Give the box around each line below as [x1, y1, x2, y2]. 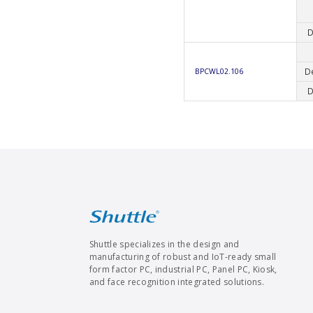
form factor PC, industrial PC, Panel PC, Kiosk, [89, 263, 277, 275]
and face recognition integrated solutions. [89, 275, 265, 288]
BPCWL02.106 [195, 66, 243, 76]
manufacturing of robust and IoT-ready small [89, 250, 277, 263]
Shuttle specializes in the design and [89, 238, 240, 250]
